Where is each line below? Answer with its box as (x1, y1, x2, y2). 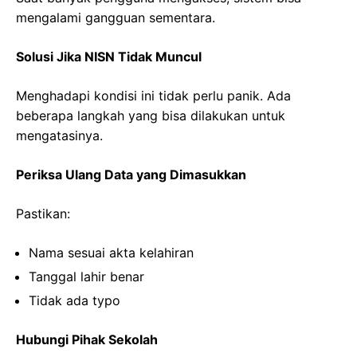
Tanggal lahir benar (29, 269, 144, 285)
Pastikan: (16, 206, 70, 222)
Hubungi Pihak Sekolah (16, 331, 158, 348)
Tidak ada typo (29, 292, 120, 309)
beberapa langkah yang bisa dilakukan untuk (16, 108, 285, 124)
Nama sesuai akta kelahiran (29, 245, 194, 261)
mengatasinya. (16, 127, 103, 144)
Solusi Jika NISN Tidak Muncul (16, 49, 202, 65)
